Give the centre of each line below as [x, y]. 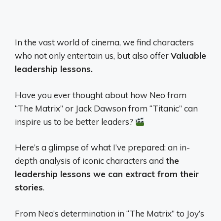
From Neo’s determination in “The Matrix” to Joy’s [110, 213]
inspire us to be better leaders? [75, 121]
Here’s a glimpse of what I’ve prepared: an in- [102, 147]
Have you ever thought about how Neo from [101, 95]
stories [29, 187]
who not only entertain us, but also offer [93, 56]
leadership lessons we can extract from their [107, 174]
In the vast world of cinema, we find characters [104, 42]
